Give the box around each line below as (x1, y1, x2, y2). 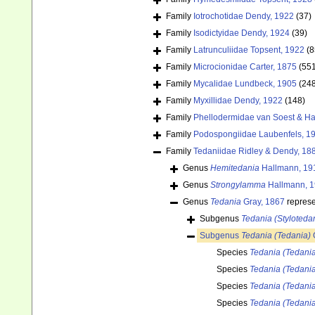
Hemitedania (210, 163, 259, 174)
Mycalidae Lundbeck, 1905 (193, 79, 297, 89)
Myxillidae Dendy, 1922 (193, 96, 283, 106)
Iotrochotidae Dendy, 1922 (193, 11, 294, 22)
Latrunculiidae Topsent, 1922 (193, 45, 304, 56)
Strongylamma (210, 180, 266, 191)
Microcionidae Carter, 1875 (193, 62, 297, 72)
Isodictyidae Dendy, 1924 (193, 28, 290, 39)
